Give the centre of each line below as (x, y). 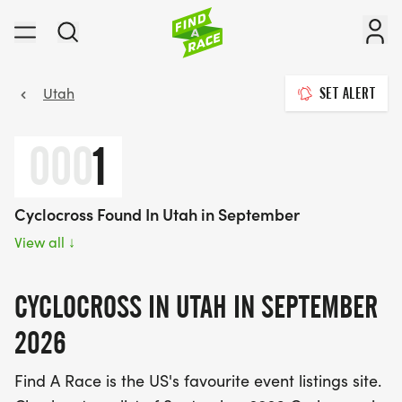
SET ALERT (347, 93)
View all (41, 242)
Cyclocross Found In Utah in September (157, 214)
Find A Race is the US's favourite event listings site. (198, 380)
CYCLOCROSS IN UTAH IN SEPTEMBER (196, 306)
